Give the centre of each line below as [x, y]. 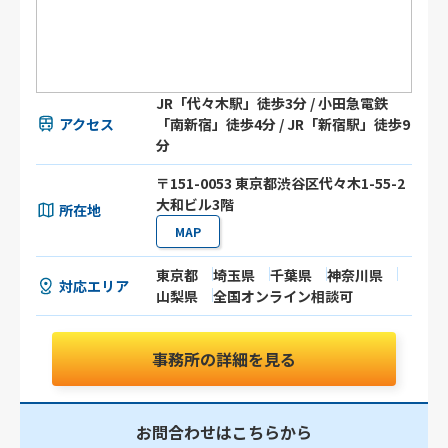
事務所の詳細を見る [223, 359]
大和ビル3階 [195, 204]
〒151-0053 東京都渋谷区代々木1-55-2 [281, 183]
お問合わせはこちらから [223, 432]
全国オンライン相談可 [283, 296]
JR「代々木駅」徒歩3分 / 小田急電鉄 [272, 103]
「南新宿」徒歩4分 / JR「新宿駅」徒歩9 [283, 124]
